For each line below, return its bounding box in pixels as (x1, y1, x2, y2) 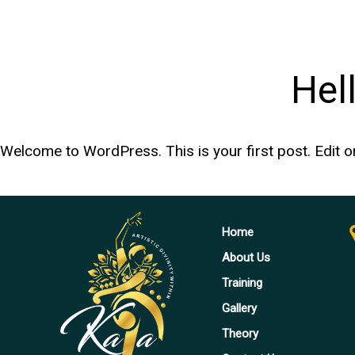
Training (221, 276, 262, 291)
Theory (221, 326, 258, 342)
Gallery (221, 301, 257, 316)
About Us (221, 250, 270, 265)
